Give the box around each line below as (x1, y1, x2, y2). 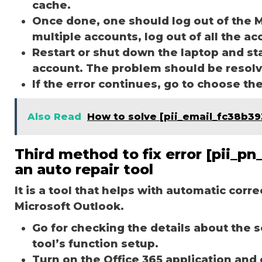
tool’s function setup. (32, 237, 158, 250)
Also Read (27, 111, 81, 122)
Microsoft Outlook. (15, 199, 124, 213)
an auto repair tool (15, 160, 153, 178)
